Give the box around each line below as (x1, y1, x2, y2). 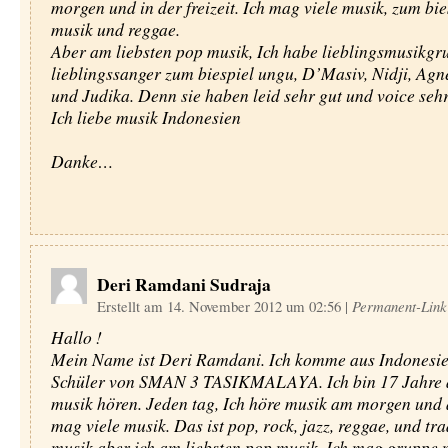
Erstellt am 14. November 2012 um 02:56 (96, 296, 345, 316)
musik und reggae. (50, 17, 180, 41)
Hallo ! (50, 325, 102, 349)
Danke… (50, 149, 114, 173)
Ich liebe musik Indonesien (50, 105, 241, 129)
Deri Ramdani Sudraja (96, 271, 271, 297)
